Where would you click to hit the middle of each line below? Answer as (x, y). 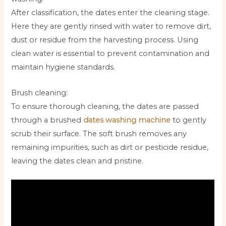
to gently (189, 120)
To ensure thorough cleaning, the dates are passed (105, 106)
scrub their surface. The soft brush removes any (99, 133)
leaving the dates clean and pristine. (77, 161)
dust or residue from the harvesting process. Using (105, 40)
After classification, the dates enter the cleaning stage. (110, 13)
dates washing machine (127, 120)
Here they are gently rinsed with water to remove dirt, (111, 26)
